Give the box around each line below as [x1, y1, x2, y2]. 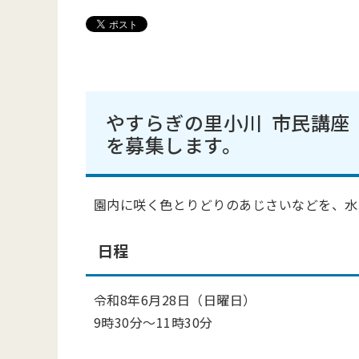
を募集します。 [106, 131, 242, 159]
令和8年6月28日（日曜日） [94, 290, 256, 309]
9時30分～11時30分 [94, 313, 213, 332]
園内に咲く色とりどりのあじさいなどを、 [94, 195, 345, 214]
